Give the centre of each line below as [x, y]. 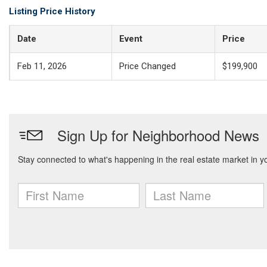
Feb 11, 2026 [42, 66]
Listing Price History [52, 11]
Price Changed [148, 66]
